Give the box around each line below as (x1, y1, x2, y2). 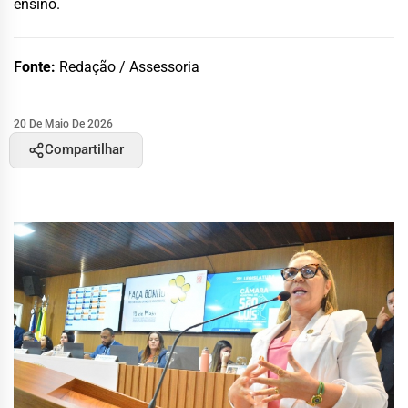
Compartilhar (45, 141, 124, 158)
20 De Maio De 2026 (14, 117, 113, 130)
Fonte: (14, 57, 59, 76)
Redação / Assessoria (59, 57, 199, 76)
